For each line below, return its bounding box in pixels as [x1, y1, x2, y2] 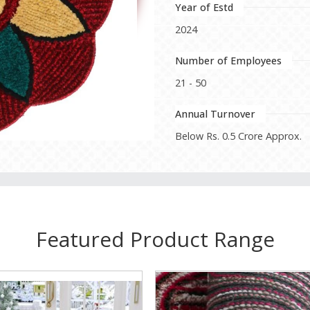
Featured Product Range [35, 225, 275, 253]
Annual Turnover [175, 107, 256, 120]
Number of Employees [175, 54, 282, 67]
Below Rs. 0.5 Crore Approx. [175, 129, 302, 143]
